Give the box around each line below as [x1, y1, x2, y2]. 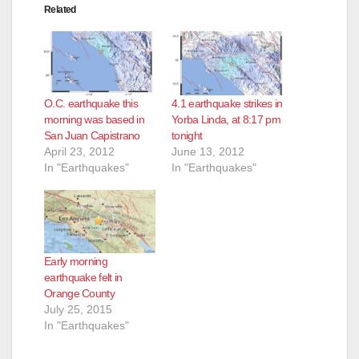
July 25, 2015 [44, 303, 112, 317]
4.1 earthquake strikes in [171, 96, 283, 110]
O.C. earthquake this [44, 96, 139, 110]
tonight [171, 128, 203, 142]
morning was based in [44, 112, 145, 126]
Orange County [44, 287, 115, 301]
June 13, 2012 [171, 144, 244, 158]
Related [44, 4, 76, 16]
